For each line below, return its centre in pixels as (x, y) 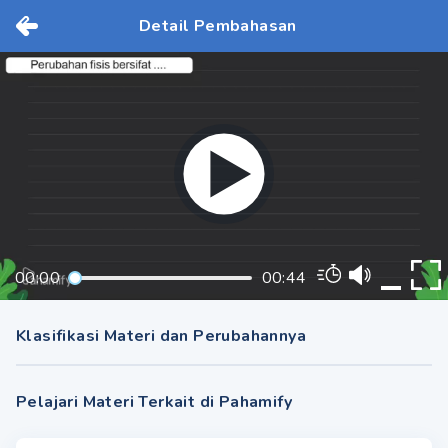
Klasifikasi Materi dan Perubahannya (161, 336)
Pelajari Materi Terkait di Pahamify (154, 402)
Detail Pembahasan (218, 26)
